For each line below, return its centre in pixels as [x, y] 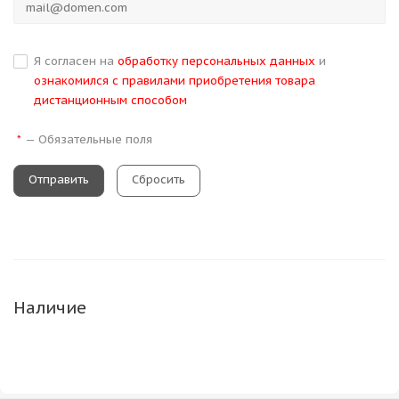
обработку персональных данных [216, 61]
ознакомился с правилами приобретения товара [175, 81]
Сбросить [159, 179]
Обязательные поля [95, 139]
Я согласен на [76, 61]
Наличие [50, 307]
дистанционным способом [110, 100]
